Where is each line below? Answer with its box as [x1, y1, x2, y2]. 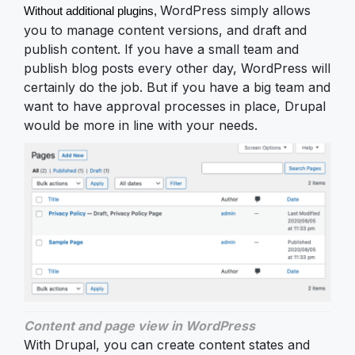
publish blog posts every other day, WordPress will [24, 60, 330, 77]
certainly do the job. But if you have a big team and [24, 79, 330, 96]
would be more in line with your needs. [24, 117, 258, 134]
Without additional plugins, [24, 5, 160, 18]
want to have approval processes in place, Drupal [24, 98, 326, 115]
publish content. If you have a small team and [24, 41, 299, 58]
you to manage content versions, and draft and [24, 22, 307, 39]
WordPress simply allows [160, 2, 311, 19]
